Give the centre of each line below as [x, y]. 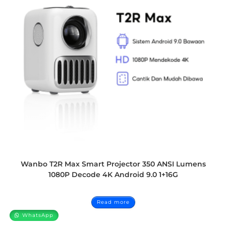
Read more [113, 202]
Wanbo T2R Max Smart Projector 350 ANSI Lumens [113, 164]
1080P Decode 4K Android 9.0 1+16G [113, 174]
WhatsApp [37, 215]
